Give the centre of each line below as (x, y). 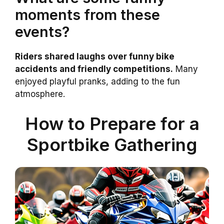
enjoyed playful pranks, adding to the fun (97, 81)
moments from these (87, 14)
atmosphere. (40, 94)
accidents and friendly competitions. (94, 69)
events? (42, 31)
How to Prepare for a (112, 124)
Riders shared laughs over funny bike (95, 56)
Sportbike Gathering (112, 145)
